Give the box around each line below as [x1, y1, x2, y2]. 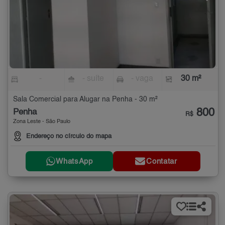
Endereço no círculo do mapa [26, 133, 111, 140]
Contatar [146, 157, 177, 165]
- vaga [131, 75, 153, 83]
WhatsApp [56, 157, 93, 165]
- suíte [82, 75, 104, 83]
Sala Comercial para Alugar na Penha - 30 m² [13, 96, 158, 103]
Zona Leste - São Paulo [13, 119, 70, 125]
